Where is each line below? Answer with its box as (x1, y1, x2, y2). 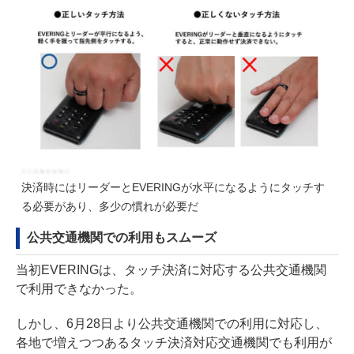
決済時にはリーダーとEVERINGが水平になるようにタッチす (21, 180, 325, 194)
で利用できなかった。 (16, 281, 142, 296)
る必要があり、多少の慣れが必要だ (21, 199, 198, 213)
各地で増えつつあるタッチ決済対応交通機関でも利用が (16, 335, 332, 349)
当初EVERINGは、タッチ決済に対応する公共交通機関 (16, 262, 326, 277)
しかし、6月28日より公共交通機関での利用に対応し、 (16, 316, 328, 330)
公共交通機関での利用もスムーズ (27, 230, 217, 244)
